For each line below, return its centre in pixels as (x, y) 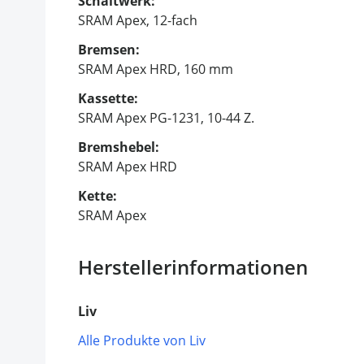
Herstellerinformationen (193, 266)
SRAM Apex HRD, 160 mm (156, 69)
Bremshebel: (119, 147)
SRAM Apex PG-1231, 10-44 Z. (166, 117)
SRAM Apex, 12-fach (138, 20)
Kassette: (108, 98)
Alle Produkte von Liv (142, 340)
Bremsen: (109, 49)
